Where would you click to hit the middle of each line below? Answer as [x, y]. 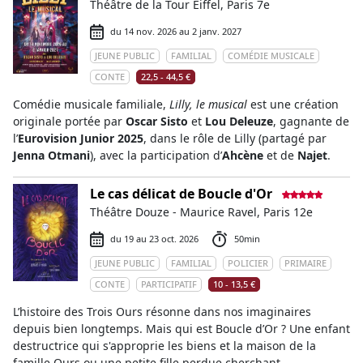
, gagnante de [311, 121]
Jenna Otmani [51, 155]
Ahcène [243, 155]
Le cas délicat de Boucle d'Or [181, 194]
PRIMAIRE [305, 263]
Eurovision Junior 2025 [81, 138]
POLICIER [248, 263]
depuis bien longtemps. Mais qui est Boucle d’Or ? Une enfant [181, 329]
